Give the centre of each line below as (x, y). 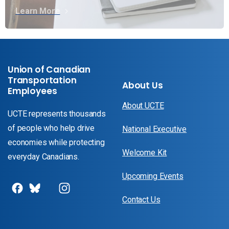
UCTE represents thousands (57, 114)
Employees (32, 91)
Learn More (38, 11)
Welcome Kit (145, 153)
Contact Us (141, 200)
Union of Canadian (49, 70)
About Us (143, 86)
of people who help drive (51, 128)
